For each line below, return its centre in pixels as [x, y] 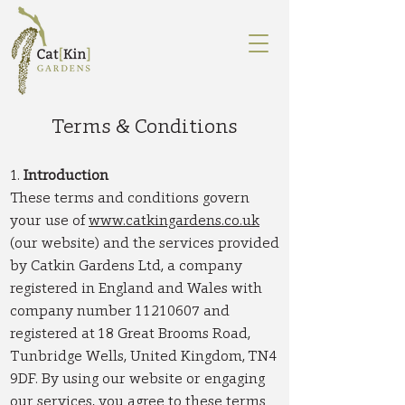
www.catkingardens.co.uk [174, 220]
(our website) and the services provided [145, 243]
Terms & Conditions [145, 126]
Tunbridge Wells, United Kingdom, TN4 [143, 356]
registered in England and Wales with [136, 288]
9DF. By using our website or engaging [137, 378]
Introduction [66, 175]
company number [72, 311]
